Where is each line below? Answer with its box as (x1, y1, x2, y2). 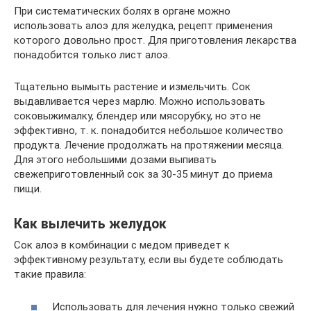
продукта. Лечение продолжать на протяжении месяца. (14, 139, 284, 151)
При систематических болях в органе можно (14, 5, 230, 17)
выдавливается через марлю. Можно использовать (14, 95, 265, 108)
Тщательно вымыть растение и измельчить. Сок (14, 81, 251, 93)
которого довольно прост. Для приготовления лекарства (14, 34, 296, 47)
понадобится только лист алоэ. (14, 49, 170, 61)
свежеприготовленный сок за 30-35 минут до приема (14, 168, 273, 180)
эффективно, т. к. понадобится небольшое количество (14, 124, 283, 137)
